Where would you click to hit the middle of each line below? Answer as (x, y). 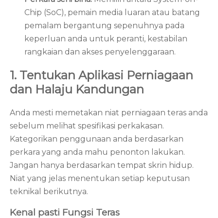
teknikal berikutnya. (49, 191)
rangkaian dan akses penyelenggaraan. (100, 52)
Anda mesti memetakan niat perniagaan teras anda (109, 112)
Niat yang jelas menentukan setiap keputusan (100, 178)
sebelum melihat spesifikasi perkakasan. (87, 126)
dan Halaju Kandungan (77, 89)
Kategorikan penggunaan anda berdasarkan (97, 139)
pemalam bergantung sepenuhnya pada (104, 25)
